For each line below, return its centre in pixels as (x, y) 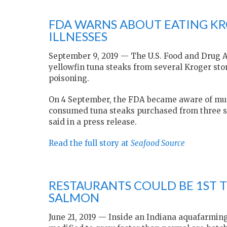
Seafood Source (158, 143)
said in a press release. (93, 122)
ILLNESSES (78, 36)
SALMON (74, 198)
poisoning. (69, 79)
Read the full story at (90, 143)
